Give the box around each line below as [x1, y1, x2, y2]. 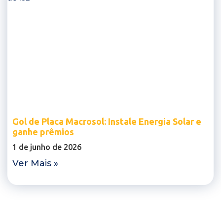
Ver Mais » [12, 157, 58, 169]
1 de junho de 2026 [12, 142, 81, 151]
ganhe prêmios [12, 126, 74, 137]
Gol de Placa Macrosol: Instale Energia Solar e [12, 116, 201, 126]
